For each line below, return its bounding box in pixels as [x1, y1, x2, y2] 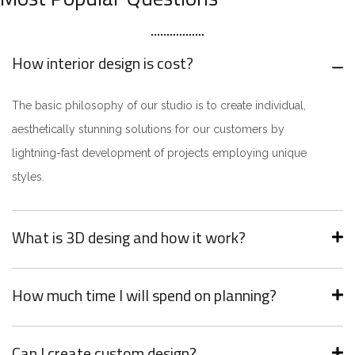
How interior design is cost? [12, 51, 193, 75]
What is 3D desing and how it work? [12, 225, 246, 250]
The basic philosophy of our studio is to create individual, [12, 99, 306, 112]
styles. [12, 170, 44, 183]
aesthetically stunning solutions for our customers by [12, 123, 284, 136]
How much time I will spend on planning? [12, 283, 277, 307]
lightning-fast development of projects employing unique [12, 147, 307, 159]
